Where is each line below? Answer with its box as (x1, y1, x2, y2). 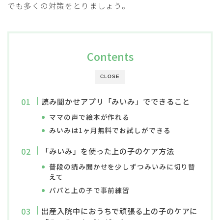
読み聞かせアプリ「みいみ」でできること (41, 95, 190, 107)
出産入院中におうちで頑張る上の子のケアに (41, 205, 198, 216)
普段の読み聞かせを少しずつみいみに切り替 (49, 161, 196, 171)
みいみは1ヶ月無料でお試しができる (49, 125, 171, 135)
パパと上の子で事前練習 (49, 185, 130, 195)
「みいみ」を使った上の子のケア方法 (41, 145, 174, 156)
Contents (86, 48, 134, 64)
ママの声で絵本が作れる (49, 111, 130, 122)
